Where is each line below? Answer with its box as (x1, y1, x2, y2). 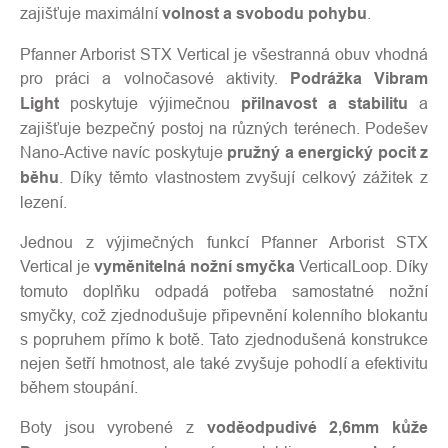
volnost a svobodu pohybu (162, 4, 367, 23)
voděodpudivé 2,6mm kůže (206, 418, 429, 437)
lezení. (20, 193, 67, 211)
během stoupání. (20, 378, 138, 396)
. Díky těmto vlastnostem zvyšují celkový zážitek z (59, 168, 428, 186)
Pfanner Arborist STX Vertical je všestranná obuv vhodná (20, 45, 428, 63)
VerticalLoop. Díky (299, 257, 428, 275)
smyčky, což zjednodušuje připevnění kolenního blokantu (20, 306, 428, 324)
